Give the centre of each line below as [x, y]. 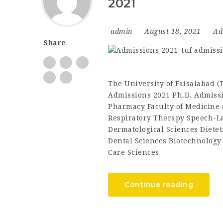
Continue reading [159, 184]
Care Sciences [134, 152]
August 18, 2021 [174, 31]
